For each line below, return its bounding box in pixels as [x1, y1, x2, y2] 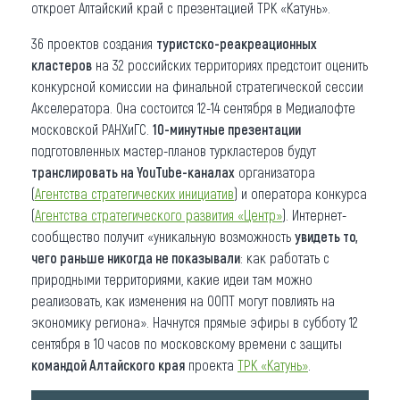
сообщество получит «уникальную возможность [31, 227, 295, 245]
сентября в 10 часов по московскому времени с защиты [31, 334, 342, 352]
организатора [235, 162, 315, 180]
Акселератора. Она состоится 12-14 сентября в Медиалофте [31, 98, 355, 116]
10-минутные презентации [153, 120, 301, 137]
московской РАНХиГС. [31, 120, 153, 137]
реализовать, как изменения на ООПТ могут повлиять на [31, 291, 335, 309]
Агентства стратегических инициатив [35, 184, 234, 202]
